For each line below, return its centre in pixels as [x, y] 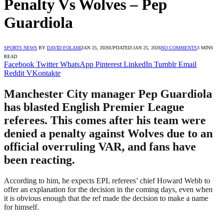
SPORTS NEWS [21, 47]
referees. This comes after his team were [105, 120]
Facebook [19, 64]
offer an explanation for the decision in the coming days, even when [108, 189]
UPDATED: [121, 47]
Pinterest [109, 64]
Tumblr [165, 64]
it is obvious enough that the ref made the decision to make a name [106, 198]
